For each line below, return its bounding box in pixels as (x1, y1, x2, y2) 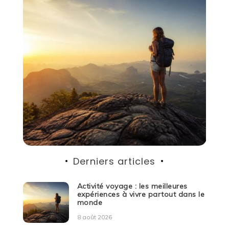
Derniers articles (73, 154, 156, 168)
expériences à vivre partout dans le (77, 189, 205, 199)
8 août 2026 (77, 213, 112, 221)
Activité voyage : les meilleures (77, 181, 188, 191)
